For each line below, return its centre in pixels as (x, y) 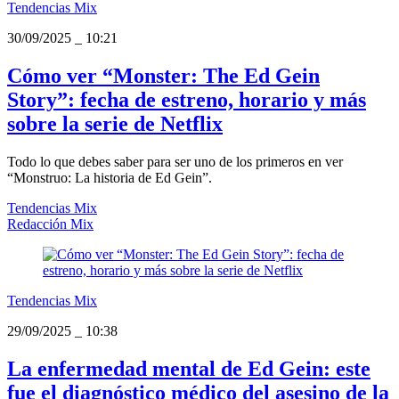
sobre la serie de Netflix (115, 124)
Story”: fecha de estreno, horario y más (187, 100)
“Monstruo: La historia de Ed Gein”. (110, 177)
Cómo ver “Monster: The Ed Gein (163, 76)
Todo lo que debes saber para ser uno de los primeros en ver (175, 161)
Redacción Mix (50, 224)
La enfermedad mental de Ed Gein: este (189, 368)
